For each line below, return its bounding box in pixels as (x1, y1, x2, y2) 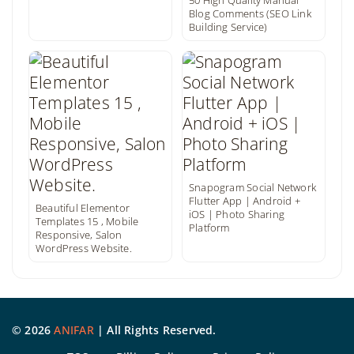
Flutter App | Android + (189, 194, 300, 208)
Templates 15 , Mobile (36, 214, 139, 228)
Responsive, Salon (36, 228, 122, 242)
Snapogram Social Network (189, 180, 317, 194)
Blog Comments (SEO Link (189, 6, 311, 21)
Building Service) (189, 20, 268, 34)
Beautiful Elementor (36, 201, 130, 215)
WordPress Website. (36, 241, 132, 255)
